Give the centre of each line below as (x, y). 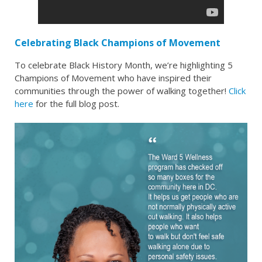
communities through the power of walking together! (122, 90)
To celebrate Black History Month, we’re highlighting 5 (124, 65)
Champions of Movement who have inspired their (113, 77)
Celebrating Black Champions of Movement (118, 42)
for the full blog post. (76, 103)
